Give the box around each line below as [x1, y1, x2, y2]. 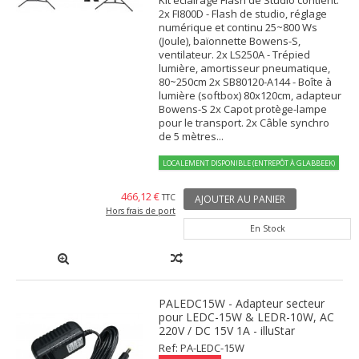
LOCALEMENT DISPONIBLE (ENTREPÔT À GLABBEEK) [163, 157, 336, 168]
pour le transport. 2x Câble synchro [159, 115, 330, 130]
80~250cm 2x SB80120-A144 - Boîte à [159, 74, 333, 89]
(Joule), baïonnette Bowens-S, [159, 33, 301, 48]
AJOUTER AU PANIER [195, 192, 285, 206]
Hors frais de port [106, 204, 175, 216]
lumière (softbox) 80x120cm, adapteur [159, 87, 342, 103]
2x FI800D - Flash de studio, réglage [159, 6, 328, 21]
